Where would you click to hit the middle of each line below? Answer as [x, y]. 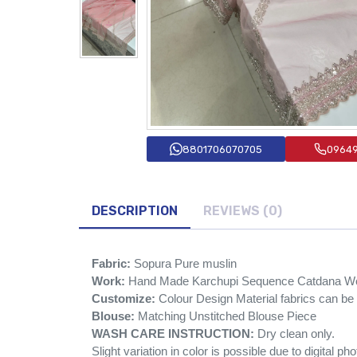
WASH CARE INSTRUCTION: [175, 334]
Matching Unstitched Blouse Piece [226, 316]
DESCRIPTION [135, 211]
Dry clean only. [296, 334]
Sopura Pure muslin [185, 264]
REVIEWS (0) [243, 211]
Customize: [124, 299]
